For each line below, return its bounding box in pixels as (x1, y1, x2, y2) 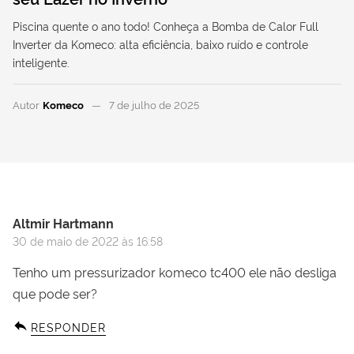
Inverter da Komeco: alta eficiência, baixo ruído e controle (13, 36, 308, 51)
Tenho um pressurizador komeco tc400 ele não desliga (13, 262, 337, 281)
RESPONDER (31, 318, 107, 334)
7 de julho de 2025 (108, 96, 199, 111)
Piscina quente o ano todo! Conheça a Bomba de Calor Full (13, 17, 318, 33)
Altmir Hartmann (13, 213, 114, 232)
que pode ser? (13, 284, 97, 302)
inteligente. (13, 54, 70, 70)
